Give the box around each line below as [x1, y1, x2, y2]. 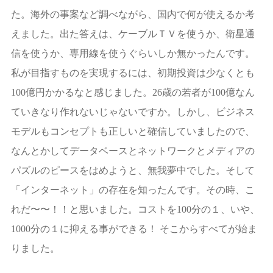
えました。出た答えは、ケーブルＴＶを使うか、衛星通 [10, 28, 255, 39]
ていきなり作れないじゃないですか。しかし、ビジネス [10, 106, 255, 117]
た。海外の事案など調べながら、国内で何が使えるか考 [10, 9, 255, 19]
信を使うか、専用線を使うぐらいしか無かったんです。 [10, 48, 255, 58]
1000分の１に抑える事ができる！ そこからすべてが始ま [10, 223, 257, 234]
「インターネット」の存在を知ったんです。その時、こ [10, 184, 255, 195]
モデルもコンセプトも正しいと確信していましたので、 [10, 126, 255, 136]
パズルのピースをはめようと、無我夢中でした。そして [10, 165, 255, 175]
